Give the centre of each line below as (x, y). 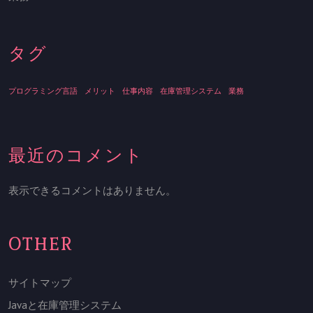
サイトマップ (40, 282)
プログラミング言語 (43, 90)
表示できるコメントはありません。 (92, 190)
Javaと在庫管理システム (65, 305)
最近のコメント (76, 155)
